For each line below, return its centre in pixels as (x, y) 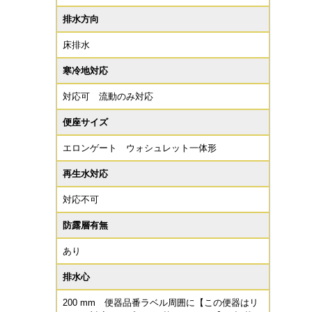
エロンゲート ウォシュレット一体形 (140, 148)
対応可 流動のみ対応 (108, 96)
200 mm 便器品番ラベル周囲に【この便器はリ (161, 303)
